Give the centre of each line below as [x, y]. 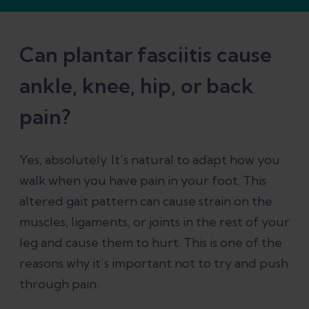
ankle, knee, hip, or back [137, 86]
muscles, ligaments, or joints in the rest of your [154, 221]
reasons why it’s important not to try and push [154, 263]
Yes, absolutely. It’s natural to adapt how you [150, 159]
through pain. [59, 283]
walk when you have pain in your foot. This [143, 180]
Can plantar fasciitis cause [146, 54]
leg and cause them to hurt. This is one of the [151, 242]
